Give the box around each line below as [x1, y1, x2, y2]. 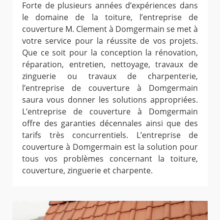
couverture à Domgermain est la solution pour [22, 141, 198, 153]
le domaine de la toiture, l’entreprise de [22, 12, 198, 23]
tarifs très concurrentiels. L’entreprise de [22, 130, 198, 141]
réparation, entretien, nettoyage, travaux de [22, 59, 198, 70]
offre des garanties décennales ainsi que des [22, 118, 198, 129]
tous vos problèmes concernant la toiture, [22, 153, 198, 165]
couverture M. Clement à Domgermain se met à [22, 24, 198, 35]
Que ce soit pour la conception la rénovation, [22, 47, 198, 58]
